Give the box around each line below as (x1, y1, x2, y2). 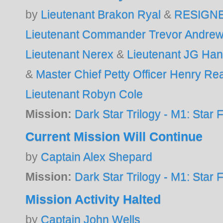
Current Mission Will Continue (25, 129, 203, 143)
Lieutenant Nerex (25, 47, 114, 61)
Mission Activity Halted (25, 192, 161, 206)
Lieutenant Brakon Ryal (41, 7, 161, 21)
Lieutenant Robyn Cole (25, 87, 143, 101)
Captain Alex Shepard (41, 150, 153, 163)
